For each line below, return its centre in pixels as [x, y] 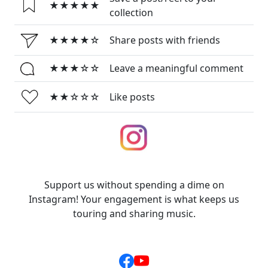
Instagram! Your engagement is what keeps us [134, 200]
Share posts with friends [165, 40]
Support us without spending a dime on [134, 185]
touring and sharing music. [134, 214]
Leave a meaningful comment [176, 68]
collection [131, 13]
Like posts [132, 97]
